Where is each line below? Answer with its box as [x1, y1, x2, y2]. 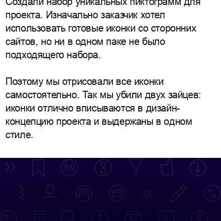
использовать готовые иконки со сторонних [5, 22, 196, 34]
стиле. [5, 129, 34, 140]
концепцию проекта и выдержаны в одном [5, 115, 192, 127]
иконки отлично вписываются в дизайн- [5, 102, 180, 113]
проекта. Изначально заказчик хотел [5, 9, 165, 20]
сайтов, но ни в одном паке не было [5, 36, 165, 47]
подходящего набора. [5, 49, 101, 60]
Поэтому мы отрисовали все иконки [5, 75, 164, 87]
